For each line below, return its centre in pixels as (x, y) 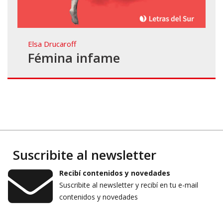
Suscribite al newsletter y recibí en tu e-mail (129, 185)
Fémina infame (74, 58)
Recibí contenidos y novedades (115, 173)
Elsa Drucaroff (52, 44)
